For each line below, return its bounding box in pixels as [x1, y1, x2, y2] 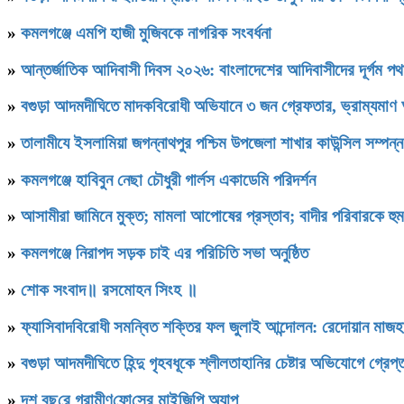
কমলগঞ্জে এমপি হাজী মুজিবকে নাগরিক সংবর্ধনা [21, 23, 276, 42]
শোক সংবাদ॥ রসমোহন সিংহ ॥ [21, 280, 197, 299]
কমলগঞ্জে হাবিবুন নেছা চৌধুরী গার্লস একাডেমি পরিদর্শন [21, 170, 316, 189]
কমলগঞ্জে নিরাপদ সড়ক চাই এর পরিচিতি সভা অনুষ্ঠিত [21, 243, 308, 263]
